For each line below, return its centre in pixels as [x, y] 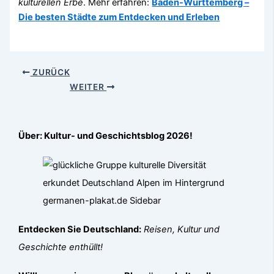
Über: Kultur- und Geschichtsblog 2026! [106, 136]
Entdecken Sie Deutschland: [80, 229]
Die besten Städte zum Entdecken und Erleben [119, 17]
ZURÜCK [50, 72]
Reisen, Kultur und [182, 229]
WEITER [88, 87]
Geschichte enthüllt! [61, 247]
